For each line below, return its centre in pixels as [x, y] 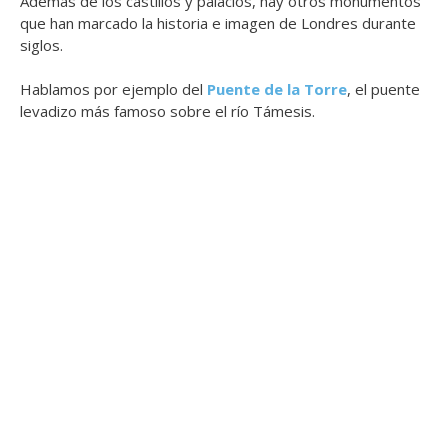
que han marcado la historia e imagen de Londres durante [218, 22]
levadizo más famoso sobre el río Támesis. [167, 111]
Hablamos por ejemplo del [113, 89]
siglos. [41, 44]
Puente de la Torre [277, 89]
